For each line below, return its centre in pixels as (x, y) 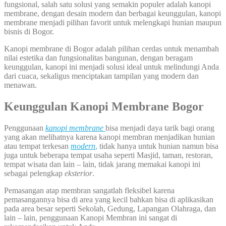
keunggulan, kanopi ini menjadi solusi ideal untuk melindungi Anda (111, 67)
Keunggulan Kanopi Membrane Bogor (104, 107)
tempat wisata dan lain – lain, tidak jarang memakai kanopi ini (102, 164)
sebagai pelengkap (34, 173)
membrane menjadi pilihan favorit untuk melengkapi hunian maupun (113, 23)
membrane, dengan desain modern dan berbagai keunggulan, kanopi (112, 14)
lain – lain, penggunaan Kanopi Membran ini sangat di (91, 217)
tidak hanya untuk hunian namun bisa (158, 146)
